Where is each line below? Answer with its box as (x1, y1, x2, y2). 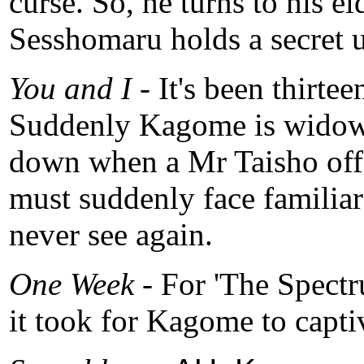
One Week (9, 266, 134, 302)
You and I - (9, 71, 158, 106)
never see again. (9, 217, 213, 253)
